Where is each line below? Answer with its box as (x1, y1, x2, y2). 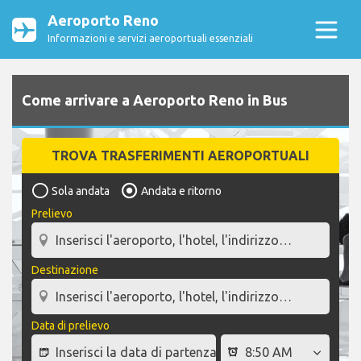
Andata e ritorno (141, 185, 222, 198)
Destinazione (31, 263, 98, 276)
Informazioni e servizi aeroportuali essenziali (48, 33, 253, 44)
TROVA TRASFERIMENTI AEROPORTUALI (52, 148, 309, 164)
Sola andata (52, 185, 110, 198)
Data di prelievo (31, 319, 110, 333)
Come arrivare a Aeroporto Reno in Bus (22, 92, 288, 109)
